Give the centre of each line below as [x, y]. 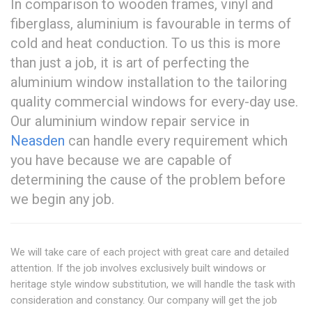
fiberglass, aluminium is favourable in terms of [151, 24]
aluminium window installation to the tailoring [149, 83]
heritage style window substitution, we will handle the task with [153, 284]
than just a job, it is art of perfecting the [130, 63]
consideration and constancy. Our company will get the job [144, 301]
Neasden [38, 141]
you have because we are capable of [121, 161]
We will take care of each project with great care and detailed [150, 252]
